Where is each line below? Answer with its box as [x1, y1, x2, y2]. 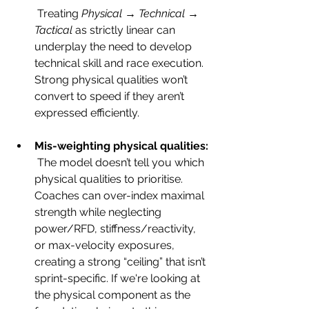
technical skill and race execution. [34, 57, 206, 70]
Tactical [34, 23, 72, 37]
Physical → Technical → [81, 7, 201, 21]
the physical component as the [34, 288, 193, 302]
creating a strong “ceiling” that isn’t [34, 255, 208, 269]
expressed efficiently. [34, 106, 139, 120]
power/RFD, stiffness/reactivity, [34, 222, 199, 236]
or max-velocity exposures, [34, 239, 177, 252]
